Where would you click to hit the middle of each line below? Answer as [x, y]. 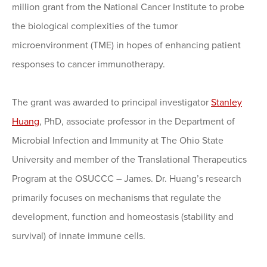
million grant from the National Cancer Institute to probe [128, 7]
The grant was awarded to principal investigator [111, 103]
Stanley [226, 103]
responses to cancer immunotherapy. [89, 65]
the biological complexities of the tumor [95, 27]
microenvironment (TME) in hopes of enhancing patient [126, 46]
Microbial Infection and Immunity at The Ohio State [118, 141]
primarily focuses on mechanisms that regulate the [117, 198]
